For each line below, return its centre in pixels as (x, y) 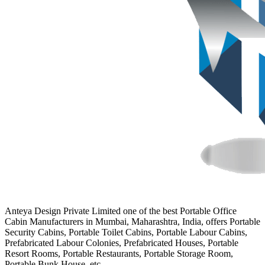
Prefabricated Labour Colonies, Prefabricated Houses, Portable (122, 243)
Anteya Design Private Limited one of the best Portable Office (121, 211)
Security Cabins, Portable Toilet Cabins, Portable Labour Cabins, (126, 232)
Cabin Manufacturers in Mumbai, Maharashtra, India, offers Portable (132, 221)
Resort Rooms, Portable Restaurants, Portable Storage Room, (119, 253)
